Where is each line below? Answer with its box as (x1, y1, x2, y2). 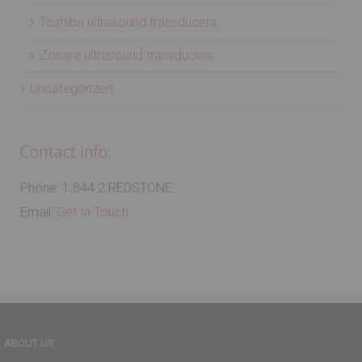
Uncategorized (30, 81, 113, 96)
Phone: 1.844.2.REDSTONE (20, 180, 172, 196)
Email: (20, 204, 57, 220)
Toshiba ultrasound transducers (40, 15, 217, 30)
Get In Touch (57, 204, 128, 220)
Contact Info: (20, 141, 112, 162)
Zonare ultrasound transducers (40, 48, 213, 63)
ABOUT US (4, 337, 54, 349)
